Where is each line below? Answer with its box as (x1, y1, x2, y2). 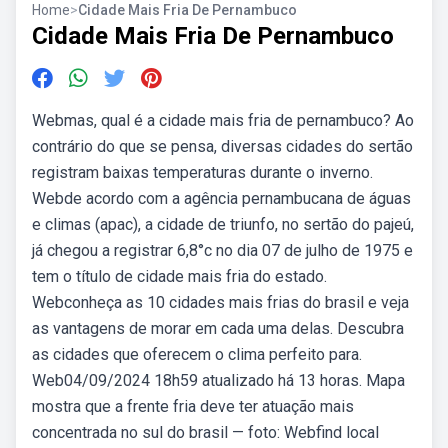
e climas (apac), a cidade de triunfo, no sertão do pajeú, (32, 215, 414, 234)
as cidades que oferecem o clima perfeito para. (32, 345, 362, 364)
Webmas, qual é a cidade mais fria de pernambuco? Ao (32, 111, 414, 130)
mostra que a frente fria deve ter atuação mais (32, 397, 354, 416)
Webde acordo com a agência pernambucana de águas (32, 189, 411, 208)
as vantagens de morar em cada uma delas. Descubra (32, 319, 404, 338)
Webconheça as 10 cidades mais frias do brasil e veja (32, 293, 409, 312)
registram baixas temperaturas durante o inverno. (32, 163, 373, 182)
